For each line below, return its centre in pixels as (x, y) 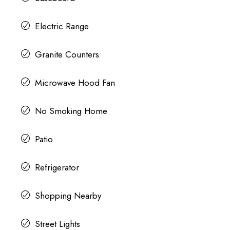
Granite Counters (67, 54)
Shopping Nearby (68, 195)
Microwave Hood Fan (75, 82)
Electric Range (62, 26)
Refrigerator (57, 167)
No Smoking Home (71, 111)
